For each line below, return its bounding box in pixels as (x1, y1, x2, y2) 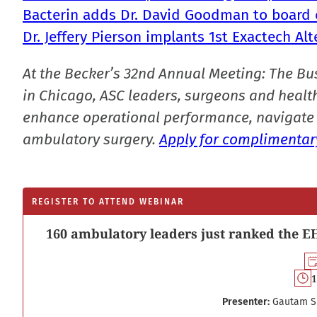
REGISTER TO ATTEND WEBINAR (32, 197, 184, 207)
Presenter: (222, 296, 270, 308)
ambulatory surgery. (23, 130, 159, 149)
